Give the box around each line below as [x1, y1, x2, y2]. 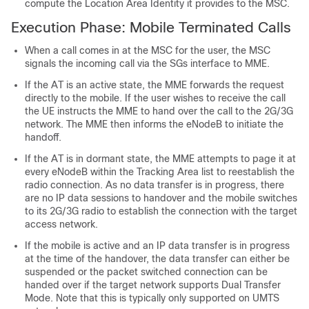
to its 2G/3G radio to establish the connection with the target [25, 206, 297, 217]
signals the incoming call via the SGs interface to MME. [25, 58, 270, 69]
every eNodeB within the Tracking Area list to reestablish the [25, 166, 295, 177]
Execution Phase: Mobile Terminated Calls [11, 19, 291, 35]
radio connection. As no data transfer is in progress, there [25, 179, 284, 190]
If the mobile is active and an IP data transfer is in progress [25, 240, 290, 251]
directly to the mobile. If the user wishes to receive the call [25, 92, 286, 103]
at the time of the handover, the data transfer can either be [25, 253, 290, 264]
